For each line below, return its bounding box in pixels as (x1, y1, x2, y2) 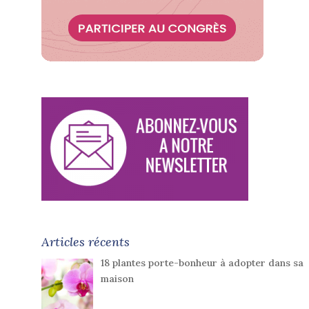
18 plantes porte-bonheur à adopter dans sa (100, 257, 303, 270)
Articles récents (41, 234, 130, 250)
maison (100, 272, 134, 286)
